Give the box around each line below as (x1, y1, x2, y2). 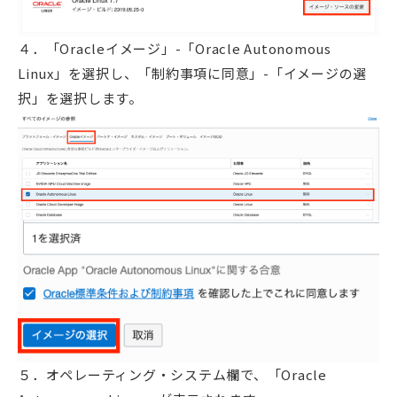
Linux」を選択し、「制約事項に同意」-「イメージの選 (18, 63, 367, 82)
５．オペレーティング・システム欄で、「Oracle (18, 365, 327, 385)
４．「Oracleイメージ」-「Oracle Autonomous (18, 38, 331, 58)
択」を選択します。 (18, 88, 143, 107)
